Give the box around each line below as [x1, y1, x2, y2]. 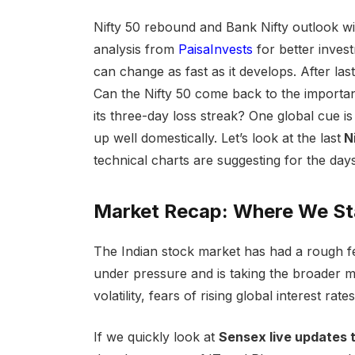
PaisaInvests [177, 41, 253, 58]
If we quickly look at [93, 329, 219, 345]
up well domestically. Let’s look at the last [93, 130, 341, 147]
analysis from [93, 41, 178, 58]
